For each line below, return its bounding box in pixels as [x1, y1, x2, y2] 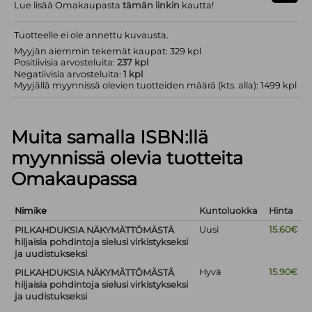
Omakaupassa [11, 168, 138, 190]
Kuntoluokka [199, 205, 258, 217]
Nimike [15, 205, 52, 217]
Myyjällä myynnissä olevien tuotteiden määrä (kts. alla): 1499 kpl [14, 79, 297, 91]
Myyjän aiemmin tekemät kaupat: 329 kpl [14, 45, 202, 56]
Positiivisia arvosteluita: [14, 56, 118, 68]
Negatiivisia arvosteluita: [14, 68, 124, 79]
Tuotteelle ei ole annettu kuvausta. [14, 29, 169, 40]
